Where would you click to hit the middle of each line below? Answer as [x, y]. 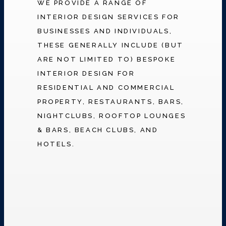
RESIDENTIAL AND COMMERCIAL [106, 87]
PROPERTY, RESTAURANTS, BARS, [111, 101]
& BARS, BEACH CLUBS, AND [98, 130]
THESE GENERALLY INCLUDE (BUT [110, 45]
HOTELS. [56, 144]
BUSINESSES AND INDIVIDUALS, [105, 31]
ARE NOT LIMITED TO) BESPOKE [107, 59]
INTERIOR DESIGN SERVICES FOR [108, 17]
